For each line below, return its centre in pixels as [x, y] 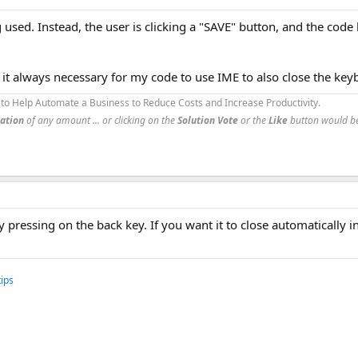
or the [253, 120]
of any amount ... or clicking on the [101, 120]
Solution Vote [208, 120]
